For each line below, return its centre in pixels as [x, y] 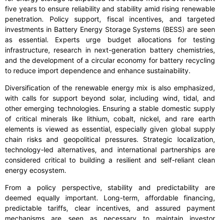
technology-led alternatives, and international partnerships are [110, 150]
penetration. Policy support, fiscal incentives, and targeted [110, 19]
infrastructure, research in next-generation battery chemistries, [110, 50]
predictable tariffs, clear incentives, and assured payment [110, 208]
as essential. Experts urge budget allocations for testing [110, 40]
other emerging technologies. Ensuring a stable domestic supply [110, 109]
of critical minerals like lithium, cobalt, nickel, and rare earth [110, 119]
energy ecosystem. [36, 170]
